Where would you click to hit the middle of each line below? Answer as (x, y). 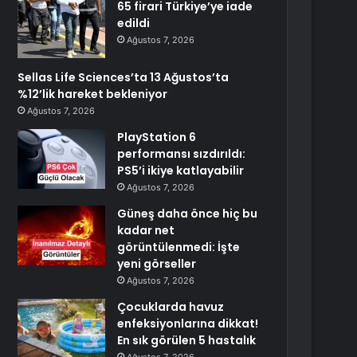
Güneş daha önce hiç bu (188, 214)
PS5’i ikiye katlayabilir (181, 171)
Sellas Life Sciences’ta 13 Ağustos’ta (124, 77)
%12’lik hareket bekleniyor (93, 94)
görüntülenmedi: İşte (179, 247)
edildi (134, 23)
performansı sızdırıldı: (182, 154)
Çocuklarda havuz (171, 307)
